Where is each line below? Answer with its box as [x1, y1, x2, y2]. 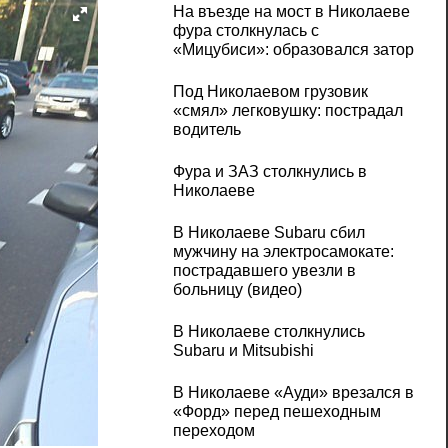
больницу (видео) [172, 281, 302, 299]
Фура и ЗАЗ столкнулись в [172, 163, 367, 181]
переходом [172, 422, 255, 440]
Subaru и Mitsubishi [172, 342, 314, 360]
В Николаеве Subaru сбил [172, 224, 365, 242]
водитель [172, 121, 241, 139]
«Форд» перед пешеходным [172, 403, 381, 421]
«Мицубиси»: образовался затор [172, 41, 414, 59]
